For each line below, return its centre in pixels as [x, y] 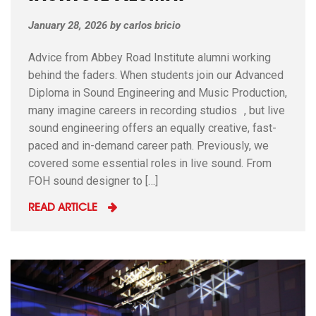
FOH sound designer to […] [93, 181]
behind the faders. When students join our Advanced [156, 75]
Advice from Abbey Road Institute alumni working [150, 57]
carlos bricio [152, 25]
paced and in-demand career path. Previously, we [148, 145]
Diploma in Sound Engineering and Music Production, [158, 92]
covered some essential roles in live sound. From [150, 163]
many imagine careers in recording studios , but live [157, 110]
